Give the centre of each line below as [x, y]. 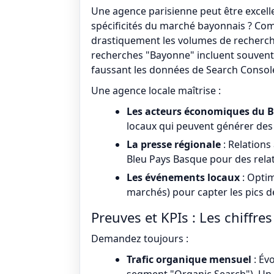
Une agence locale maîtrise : [156, 91]
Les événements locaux [183, 177]
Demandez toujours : [140, 239]
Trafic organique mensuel [189, 259]
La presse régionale [174, 144]
